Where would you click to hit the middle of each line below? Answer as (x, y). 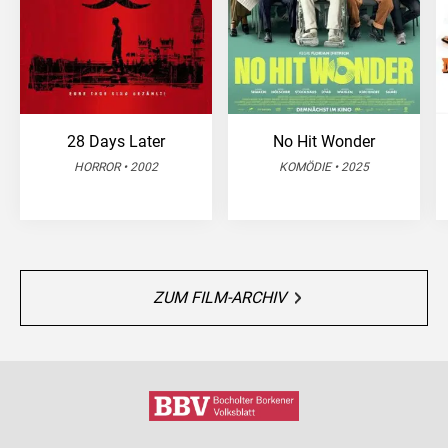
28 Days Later (116, 142)
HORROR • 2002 (116, 167)
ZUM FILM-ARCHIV (219, 298)
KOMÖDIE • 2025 (324, 167)
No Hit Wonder (324, 142)
